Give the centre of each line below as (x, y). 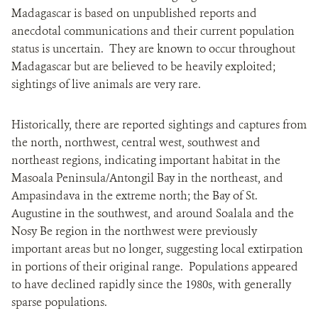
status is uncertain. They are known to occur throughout (153, 49)
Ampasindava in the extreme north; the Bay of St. (135, 196)
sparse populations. (62, 302)
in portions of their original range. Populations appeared (155, 267)
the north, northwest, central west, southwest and (136, 142)
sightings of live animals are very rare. (109, 84)
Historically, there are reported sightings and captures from (159, 125)
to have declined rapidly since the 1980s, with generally (151, 284)
